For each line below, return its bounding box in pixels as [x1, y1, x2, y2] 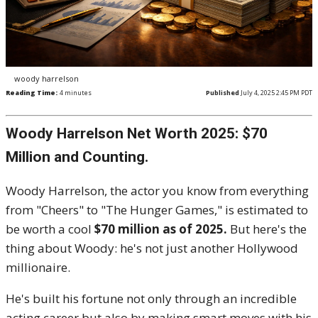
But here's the [227, 221, 307, 237]
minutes [63, 88, 92, 97]
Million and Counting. [6, 148, 148, 165]
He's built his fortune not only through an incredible [6, 290, 297, 307]
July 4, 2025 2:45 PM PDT [239, 88, 312, 97]
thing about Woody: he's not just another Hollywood [6, 240, 298, 256]
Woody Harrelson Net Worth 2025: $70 [6, 125, 268, 142]
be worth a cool [6, 221, 94, 237]
